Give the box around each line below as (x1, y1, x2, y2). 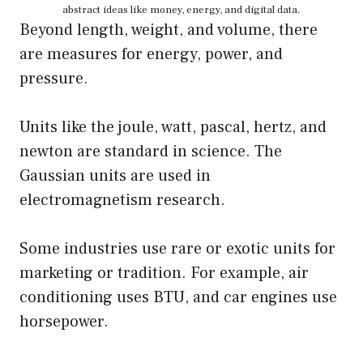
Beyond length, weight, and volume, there (19, 19, 318, 41)
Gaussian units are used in (19, 164, 211, 186)
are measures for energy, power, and (19, 43, 283, 65)
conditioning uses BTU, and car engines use (19, 286, 337, 308)
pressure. (19, 67, 88, 89)
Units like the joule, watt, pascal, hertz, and (19, 116, 327, 138)
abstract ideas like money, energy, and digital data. (62, 2, 301, 16)
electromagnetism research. (19, 189, 225, 211)
